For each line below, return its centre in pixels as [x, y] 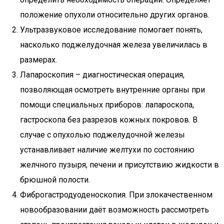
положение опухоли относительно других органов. [115, 15]
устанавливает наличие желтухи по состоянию [107, 150]
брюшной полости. [55, 180]
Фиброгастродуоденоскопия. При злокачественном [116, 195]
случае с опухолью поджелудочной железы [102, 135]
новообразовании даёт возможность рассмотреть [114, 210]
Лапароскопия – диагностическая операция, [102, 75]
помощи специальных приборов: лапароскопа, [107, 105]
